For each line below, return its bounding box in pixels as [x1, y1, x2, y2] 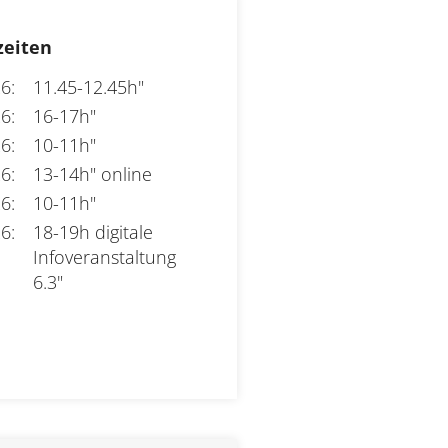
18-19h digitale [33, 219, 154, 244]
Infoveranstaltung [33, 244, 177, 269]
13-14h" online [33, 161, 153, 186]
